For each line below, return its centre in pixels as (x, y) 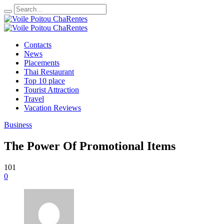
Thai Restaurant (49, 72)
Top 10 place (44, 81)
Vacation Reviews (52, 108)
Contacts (38, 45)
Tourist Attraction (51, 90)
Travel (34, 99)
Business (18, 125)
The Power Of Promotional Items (90, 146)
